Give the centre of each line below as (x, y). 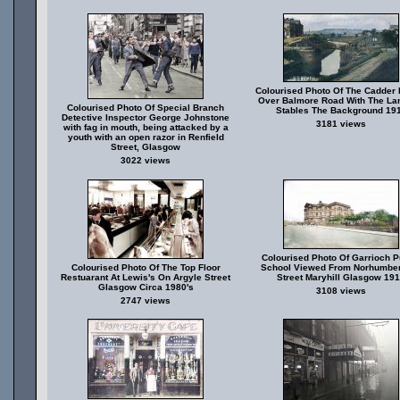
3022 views (146, 160)
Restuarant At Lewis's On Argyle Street (146, 277)
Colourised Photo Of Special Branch (146, 108)
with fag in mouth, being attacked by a (146, 127)
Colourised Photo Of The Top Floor (146, 267)
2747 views (146, 300)
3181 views (341, 124)
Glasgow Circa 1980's (146, 287)
